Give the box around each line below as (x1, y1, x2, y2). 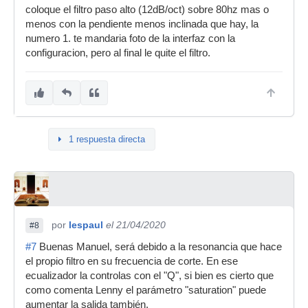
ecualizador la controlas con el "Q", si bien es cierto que (25, 270, 274, 281)
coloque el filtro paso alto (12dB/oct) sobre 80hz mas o (25, 4, 269, 15)
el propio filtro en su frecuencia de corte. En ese (25, 256, 238, 267)
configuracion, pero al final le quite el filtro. (25, 47, 210, 58)
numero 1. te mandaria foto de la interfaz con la (25, 33, 235, 44)
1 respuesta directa (69, 134, 145, 144)
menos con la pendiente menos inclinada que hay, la (25, 19, 258, 30)
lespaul (69, 219, 103, 230)
